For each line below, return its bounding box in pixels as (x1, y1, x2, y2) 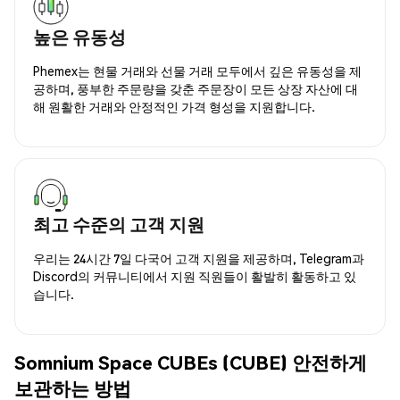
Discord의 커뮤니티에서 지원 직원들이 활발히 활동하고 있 (33, 267, 356, 284)
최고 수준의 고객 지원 (33, 212, 204, 236)
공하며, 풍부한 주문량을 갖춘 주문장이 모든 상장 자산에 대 (33, 79, 358, 96)
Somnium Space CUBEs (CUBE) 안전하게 (14, 350, 367, 375)
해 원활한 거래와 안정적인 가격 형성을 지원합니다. (33, 97, 315, 114)
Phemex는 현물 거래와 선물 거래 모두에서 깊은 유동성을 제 (33, 62, 362, 79)
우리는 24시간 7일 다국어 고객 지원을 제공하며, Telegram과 (33, 249, 364, 266)
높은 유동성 (33, 24, 126, 48)
